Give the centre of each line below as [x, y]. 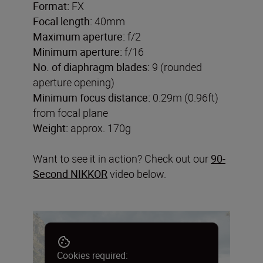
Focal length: [63, 21]
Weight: [50, 128]
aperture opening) [74, 82]
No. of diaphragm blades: [92, 67]
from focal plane [70, 112]
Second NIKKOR [70, 173]
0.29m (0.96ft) [184, 97]
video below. [137, 173]
